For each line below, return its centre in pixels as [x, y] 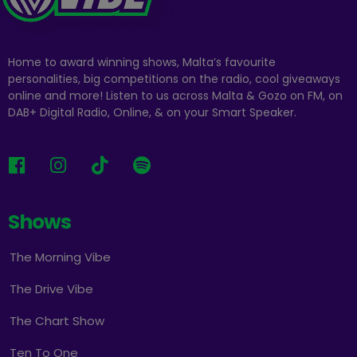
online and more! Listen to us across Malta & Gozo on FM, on [175, 95]
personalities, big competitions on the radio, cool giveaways [174, 78]
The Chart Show [57, 320]
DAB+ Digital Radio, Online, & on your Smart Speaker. [152, 112]
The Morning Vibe [60, 257]
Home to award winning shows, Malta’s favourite [142, 62]
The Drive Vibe [51, 288]
